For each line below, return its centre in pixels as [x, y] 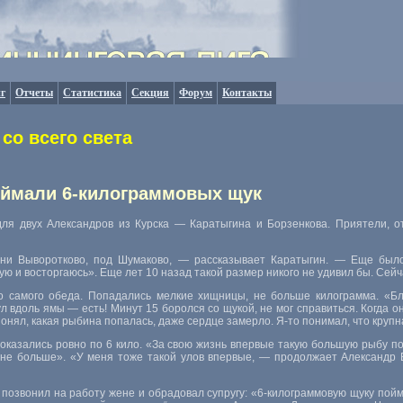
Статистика [92, 93]
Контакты [247, 93]
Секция [150, 93]
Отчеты [34, 93]
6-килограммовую [302, 393]
